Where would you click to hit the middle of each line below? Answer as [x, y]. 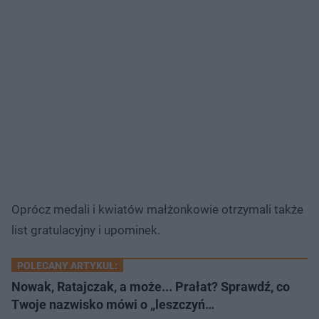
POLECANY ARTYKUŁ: [67, 265]
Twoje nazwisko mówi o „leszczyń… [113, 304]
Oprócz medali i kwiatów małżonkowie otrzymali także [157, 209]
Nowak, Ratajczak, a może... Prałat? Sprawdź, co [151, 286]
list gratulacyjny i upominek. [87, 230]
